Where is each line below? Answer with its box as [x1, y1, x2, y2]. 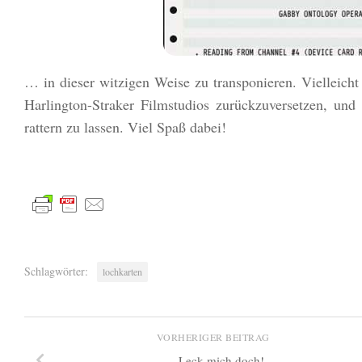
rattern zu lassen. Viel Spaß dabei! [24, 117, 226, 137]
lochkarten [103, 264, 142, 278]
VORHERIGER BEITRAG [156, 330, 274, 343]
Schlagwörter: [24, 263, 88, 279]
